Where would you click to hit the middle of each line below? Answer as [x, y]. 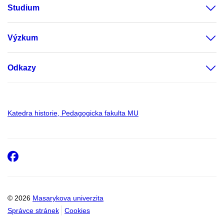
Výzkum [23, 38]
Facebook [50, 156]
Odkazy [22, 68]
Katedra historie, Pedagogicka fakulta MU [73, 113]
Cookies [77, 211]
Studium [23, 8]
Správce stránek [33, 211]
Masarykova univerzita [68, 198]
